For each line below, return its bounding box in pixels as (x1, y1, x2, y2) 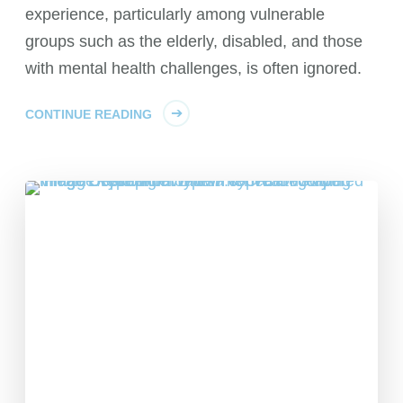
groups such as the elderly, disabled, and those (25, 31, 363, 50)
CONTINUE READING (25, 106, 153, 121)
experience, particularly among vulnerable (25, 4, 326, 23)
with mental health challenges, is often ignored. (25, 58, 363, 77)
